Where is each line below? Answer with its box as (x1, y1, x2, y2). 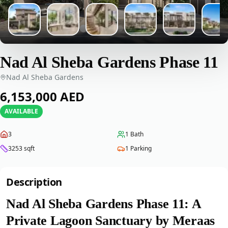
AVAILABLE (5, 107, 38, 116)
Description (6, 175, 62, 189)
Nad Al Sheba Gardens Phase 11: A (6, 196, 202, 211)
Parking (130, 144, 152, 153)
